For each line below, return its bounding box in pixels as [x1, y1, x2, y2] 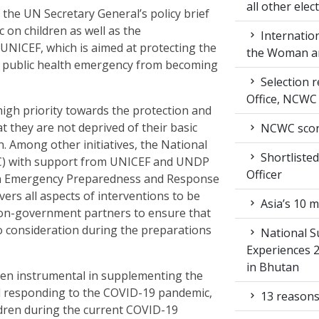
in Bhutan [246, 259, 300, 275]
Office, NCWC [246, 91, 318, 107]
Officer [246, 167, 283, 182]
